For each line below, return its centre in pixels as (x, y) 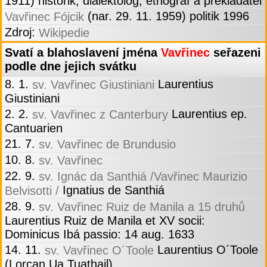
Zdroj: (22, 32)
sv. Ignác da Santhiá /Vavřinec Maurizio (143, 177)
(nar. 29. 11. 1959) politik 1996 (167, 16)
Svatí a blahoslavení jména (83, 53)
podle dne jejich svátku (71, 66)
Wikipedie (64, 33)
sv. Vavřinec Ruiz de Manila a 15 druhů (142, 207)
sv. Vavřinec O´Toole (99, 251)
